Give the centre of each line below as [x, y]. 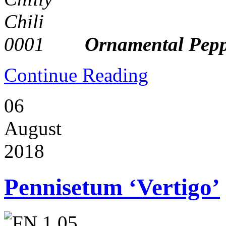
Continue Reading [76, 75]
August [33, 129]
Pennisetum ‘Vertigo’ [112, 187]
